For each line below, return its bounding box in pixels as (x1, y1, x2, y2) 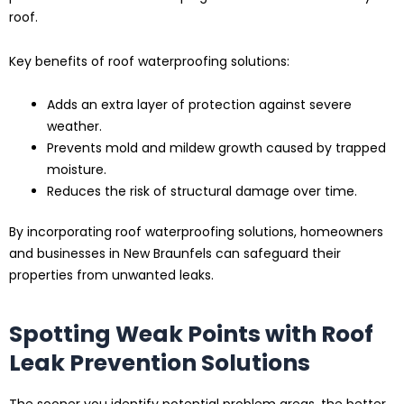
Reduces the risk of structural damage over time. (47, 182, 357, 201)
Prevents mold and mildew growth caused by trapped (47, 139, 386, 158)
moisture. (47, 161, 106, 179)
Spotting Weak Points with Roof (9, 317, 373, 350)
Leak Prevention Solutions (9, 346, 310, 379)
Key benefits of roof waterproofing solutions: (9, 51, 289, 70)
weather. (47, 117, 102, 136)
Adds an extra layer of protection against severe (47, 96, 352, 115)
